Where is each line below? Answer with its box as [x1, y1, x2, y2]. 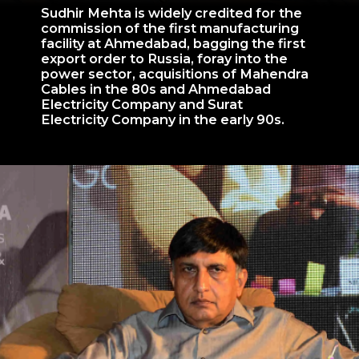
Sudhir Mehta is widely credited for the [41, 4, 302, 21]
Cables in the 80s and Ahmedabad [41, 80, 271, 97]
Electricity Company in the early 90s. [41, 111, 288, 127]
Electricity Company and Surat [41, 95, 243, 112]
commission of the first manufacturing [41, 19, 299, 36]
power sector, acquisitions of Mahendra [41, 65, 309, 82]
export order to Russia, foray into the [41, 50, 288, 67]
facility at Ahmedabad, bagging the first [41, 34, 305, 51]
